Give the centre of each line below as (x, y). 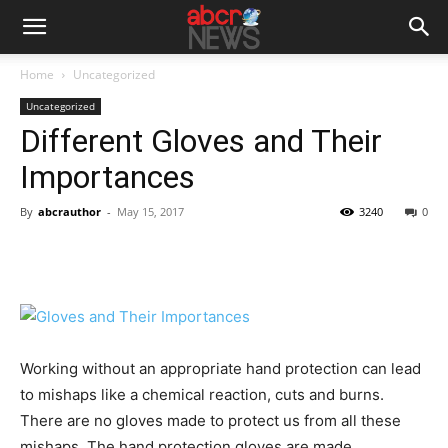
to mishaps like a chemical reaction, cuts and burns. (204, 394)
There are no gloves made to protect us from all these (210, 420)
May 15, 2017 (150, 211)
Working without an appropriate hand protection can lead (220, 368)
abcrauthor (69, 211)
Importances (107, 177)
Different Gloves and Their (201, 141)
